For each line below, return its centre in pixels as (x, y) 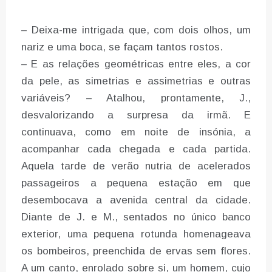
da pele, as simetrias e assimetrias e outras (136, 81)
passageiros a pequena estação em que (136, 183)
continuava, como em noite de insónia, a (136, 132)
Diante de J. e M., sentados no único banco (136, 217)
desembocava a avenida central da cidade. (136, 200)
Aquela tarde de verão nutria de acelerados (136, 166)
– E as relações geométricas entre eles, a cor (136, 64)
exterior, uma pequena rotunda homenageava (136, 234)
